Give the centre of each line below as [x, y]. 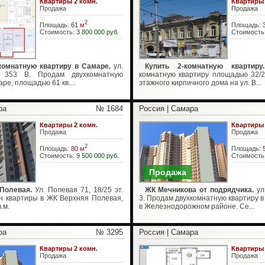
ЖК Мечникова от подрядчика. [199, 190]
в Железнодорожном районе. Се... [196, 206]
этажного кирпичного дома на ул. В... [200, 83]
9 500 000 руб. [97, 155]
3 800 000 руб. [97, 32]
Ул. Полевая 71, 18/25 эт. [79, 190]
